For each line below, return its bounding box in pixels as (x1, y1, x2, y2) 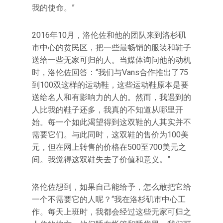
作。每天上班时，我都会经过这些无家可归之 (32, 207, 191, 217)
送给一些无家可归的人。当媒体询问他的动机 (32, 55, 191, 65)
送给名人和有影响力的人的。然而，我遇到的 (32, 93, 191, 102)
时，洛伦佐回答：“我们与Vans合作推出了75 (32, 68, 188, 77)
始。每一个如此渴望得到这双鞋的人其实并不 (32, 117, 191, 127)
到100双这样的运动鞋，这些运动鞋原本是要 (32, 80, 189, 90)
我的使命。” (32, 3, 75, 12)
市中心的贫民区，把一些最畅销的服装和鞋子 (32, 43, 191, 52)
